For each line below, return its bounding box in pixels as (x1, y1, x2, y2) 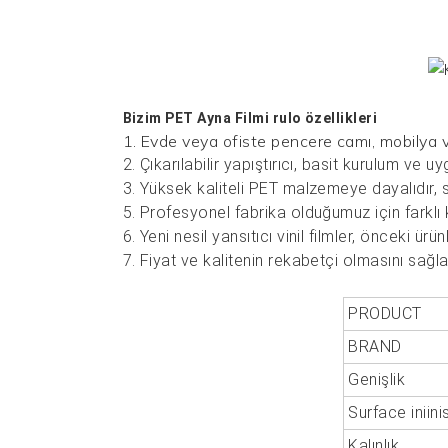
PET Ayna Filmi (165, 109, 273, 126)
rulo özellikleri (272, 109, 378, 126)
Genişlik (348, 369, 406, 389)
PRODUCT (348, 303, 422, 323)
